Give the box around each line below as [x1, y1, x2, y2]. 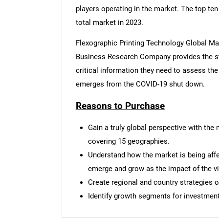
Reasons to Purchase [75, 100, 165, 111]
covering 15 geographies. [88, 137, 170, 146]
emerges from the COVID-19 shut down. [75, 79, 205, 88]
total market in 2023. [75, 18, 143, 27]
